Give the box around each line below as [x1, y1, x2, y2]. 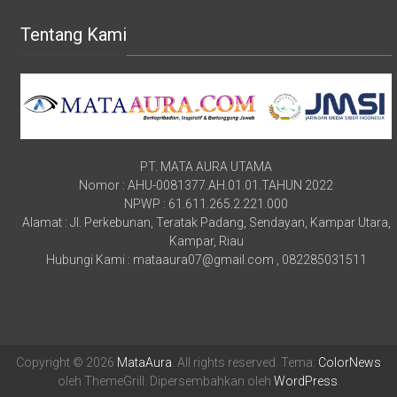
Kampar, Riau [168, 233, 244, 248]
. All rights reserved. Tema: [172, 354, 318, 370]
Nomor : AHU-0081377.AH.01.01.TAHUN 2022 [79, 177, 334, 192]
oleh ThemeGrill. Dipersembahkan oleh [57, 373, 274, 388]
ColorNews [318, 354, 381, 370]
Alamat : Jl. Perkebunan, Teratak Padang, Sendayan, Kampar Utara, [21, 214, 391, 230]
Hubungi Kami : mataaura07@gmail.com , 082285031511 [45, 252, 367, 267]
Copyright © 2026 [16, 354, 117, 370]
